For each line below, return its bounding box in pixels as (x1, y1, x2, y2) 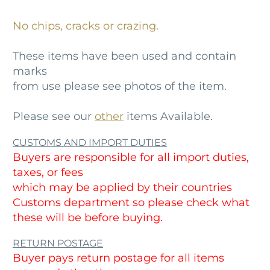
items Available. (124, 110, 213, 124)
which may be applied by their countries (13, 180, 232, 194)
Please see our (13, 110, 95, 124)
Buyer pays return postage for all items (13, 251, 224, 265)
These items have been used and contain (13, 49, 236, 63)
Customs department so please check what (13, 195, 250, 209)
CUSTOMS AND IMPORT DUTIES (13, 136, 167, 148)
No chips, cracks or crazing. (13, 19, 159, 33)
